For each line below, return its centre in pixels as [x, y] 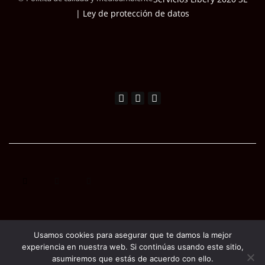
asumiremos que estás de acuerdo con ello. [132, 258]
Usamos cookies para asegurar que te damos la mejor [132, 235]
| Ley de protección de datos [132, 14]
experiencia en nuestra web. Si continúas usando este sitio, [132, 247]
